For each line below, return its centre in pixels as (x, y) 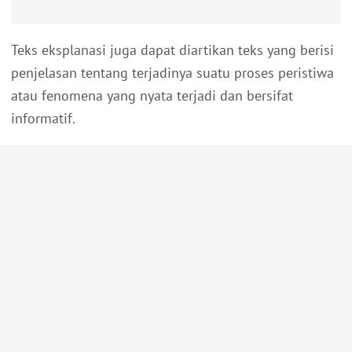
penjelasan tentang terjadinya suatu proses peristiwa (172, 73)
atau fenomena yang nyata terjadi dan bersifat (152, 96)
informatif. (43, 119)
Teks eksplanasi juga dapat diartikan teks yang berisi (172, 50)
